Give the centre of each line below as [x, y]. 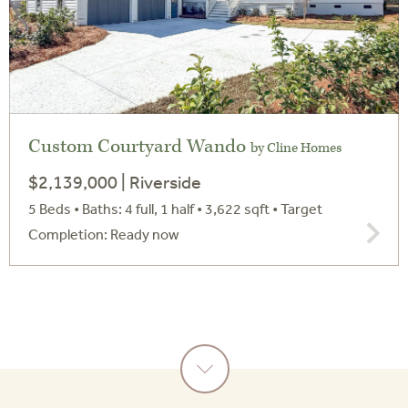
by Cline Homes [296, 148]
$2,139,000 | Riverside [115, 182]
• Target [297, 209]
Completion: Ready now [104, 235]
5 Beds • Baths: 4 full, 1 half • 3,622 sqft [150, 209]
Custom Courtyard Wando [139, 147]
